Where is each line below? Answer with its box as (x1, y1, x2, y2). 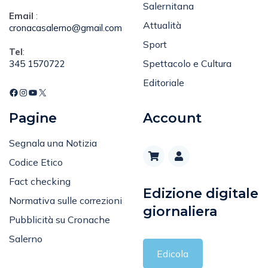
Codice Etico (9, 156, 63, 169)
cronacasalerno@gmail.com (9, 22, 122, 34)
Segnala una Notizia (9, 137, 97, 150)
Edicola (157, 248, 189, 260)
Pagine (9, 110, 57, 127)
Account (143, 110, 202, 127)
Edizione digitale (143, 185, 258, 202)
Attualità (143, 19, 181, 32)
